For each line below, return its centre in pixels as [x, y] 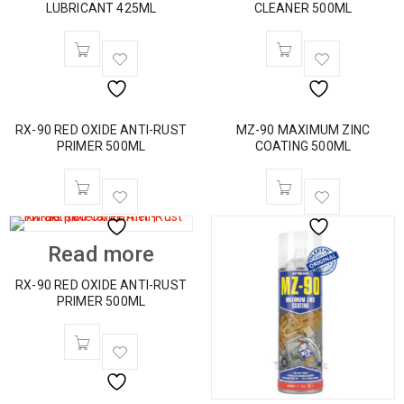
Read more [101, 254]
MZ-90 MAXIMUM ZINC [303, 130]
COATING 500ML [303, 146]
